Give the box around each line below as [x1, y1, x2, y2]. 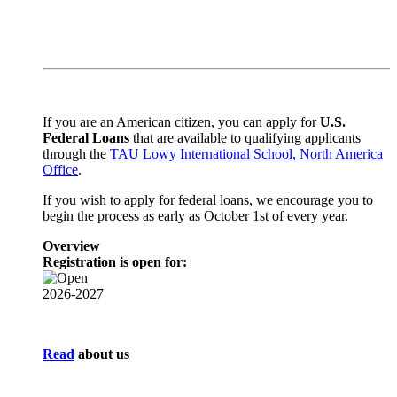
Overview [43, 238, 100, 254]
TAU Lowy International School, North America [110, 146, 383, 162]
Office [43, 162, 78, 178]
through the [43, 146, 110, 162]
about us [74, 346, 129, 362]
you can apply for [218, 114, 316, 130]
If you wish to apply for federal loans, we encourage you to [43, 192, 373, 208]
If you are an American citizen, [43, 114, 214, 130]
